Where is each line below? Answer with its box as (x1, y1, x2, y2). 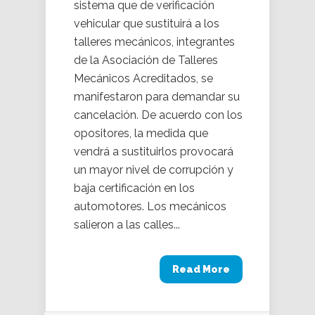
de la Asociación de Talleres (74, 53, 218, 67)
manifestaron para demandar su (74, 90, 240, 104)
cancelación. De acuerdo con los (74, 108, 243, 122)
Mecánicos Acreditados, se (74, 72, 213, 86)
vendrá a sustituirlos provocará (74, 145, 233, 159)
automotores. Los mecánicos (74, 200, 226, 214)
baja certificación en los (74, 181, 195, 195)
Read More (172, 264, 230, 276)
